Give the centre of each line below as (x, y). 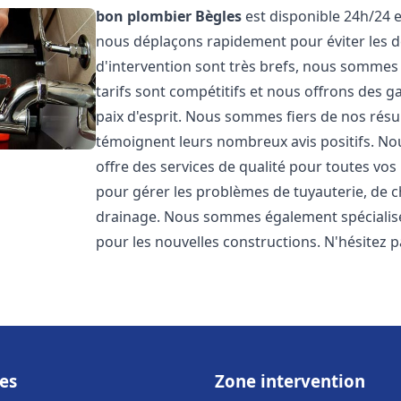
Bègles (219, 16)
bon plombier (144, 16)
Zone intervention (290, 381)
